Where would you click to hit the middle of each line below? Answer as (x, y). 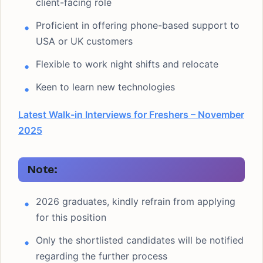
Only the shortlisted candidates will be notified (140, 240)
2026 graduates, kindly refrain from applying (136, 201)
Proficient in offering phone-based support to (138, 25)
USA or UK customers (84, 41)
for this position (71, 217)
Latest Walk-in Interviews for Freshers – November (131, 114)
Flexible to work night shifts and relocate (127, 64)
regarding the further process (102, 256)
